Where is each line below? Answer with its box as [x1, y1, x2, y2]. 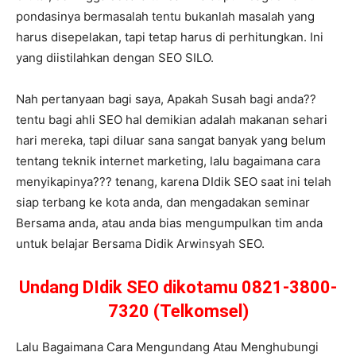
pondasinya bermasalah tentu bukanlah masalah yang [16, 9, 315, 25]
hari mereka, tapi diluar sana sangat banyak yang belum [16, 133, 326, 149]
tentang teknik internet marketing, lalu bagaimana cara [16, 153, 320, 169]
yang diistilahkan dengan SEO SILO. [16, 50, 214, 66]
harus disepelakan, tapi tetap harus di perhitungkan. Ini [16, 29, 323, 45]
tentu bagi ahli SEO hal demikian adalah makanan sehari [16, 112, 327, 128]
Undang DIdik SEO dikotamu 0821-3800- [19, 277, 337, 298]
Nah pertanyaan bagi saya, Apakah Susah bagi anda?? [16, 91, 316, 107]
